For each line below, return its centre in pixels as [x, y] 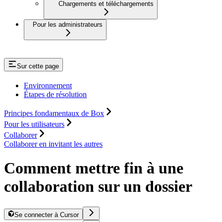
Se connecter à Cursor [47, 215]
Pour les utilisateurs [34, 124]
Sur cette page [38, 66]
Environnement [48, 85]
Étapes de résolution [55, 94]
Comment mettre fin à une [94, 168]
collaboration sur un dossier [98, 187]
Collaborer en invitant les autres [53, 144]
